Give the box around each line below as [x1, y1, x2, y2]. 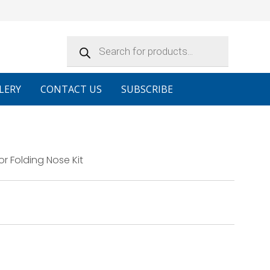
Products [66, 33, 108, 47]
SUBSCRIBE [121, 83, 173, 96]
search [66, 43, 99, 57]
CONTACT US [40, 83, 102, 96]
